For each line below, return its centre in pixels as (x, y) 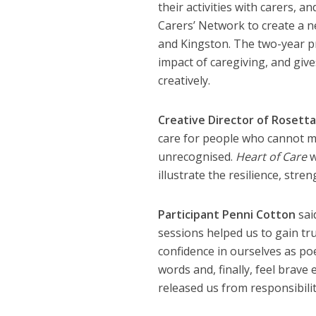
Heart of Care (271, 157)
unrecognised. (196, 157)
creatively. (184, 80)
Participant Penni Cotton (226, 214)
